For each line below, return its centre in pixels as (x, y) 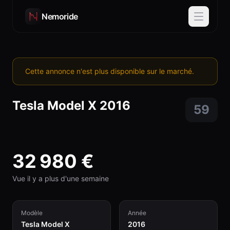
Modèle (32, 213)
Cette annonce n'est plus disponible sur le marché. (110, 71)
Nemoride (60, 16)
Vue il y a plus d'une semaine (61, 178)
